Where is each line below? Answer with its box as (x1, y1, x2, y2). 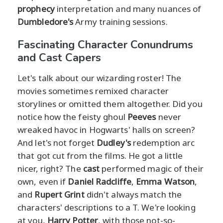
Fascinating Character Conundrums (17, 37, 193, 52)
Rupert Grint (34, 188, 85, 200)
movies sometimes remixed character (17, 85, 169, 97)
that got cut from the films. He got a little (17, 149, 183, 161)
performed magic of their (100, 162, 204, 174)
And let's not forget (17, 136, 97, 148)
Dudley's (97, 136, 131, 148)
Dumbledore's (17, 15, 74, 27)
